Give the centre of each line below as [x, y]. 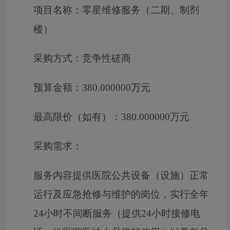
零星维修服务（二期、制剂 [141, 10]
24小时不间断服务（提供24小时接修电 [117, 213]
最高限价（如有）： [77, 117]
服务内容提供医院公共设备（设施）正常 [121, 175]
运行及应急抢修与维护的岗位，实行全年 [121, 194]
